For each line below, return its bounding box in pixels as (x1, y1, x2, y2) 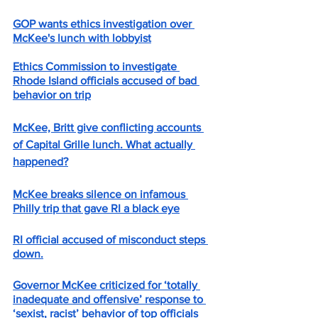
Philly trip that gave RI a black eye (13, 202, 180, 214)
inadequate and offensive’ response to (13, 293, 206, 305)
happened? (13, 155, 68, 168)
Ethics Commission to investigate (13, 60, 180, 72)
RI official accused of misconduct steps (13, 234, 208, 246)
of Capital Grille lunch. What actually (13, 138, 195, 150)
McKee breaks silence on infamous (13, 188, 188, 200)
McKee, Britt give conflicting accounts (13, 121, 204, 133)
